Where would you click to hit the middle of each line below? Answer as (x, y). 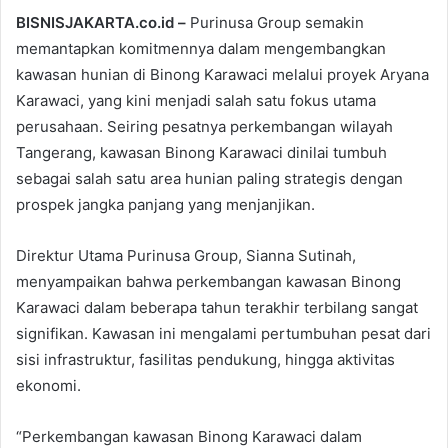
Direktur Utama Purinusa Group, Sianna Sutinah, (186, 255)
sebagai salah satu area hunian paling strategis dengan (209, 178)
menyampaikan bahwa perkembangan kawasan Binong (208, 281)
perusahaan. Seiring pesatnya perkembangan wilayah (204, 126)
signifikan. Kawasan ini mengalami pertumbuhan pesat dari (223, 333)
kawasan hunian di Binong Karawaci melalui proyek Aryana (222, 74)
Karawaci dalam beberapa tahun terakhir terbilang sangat (217, 307)
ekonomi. (48, 385)
